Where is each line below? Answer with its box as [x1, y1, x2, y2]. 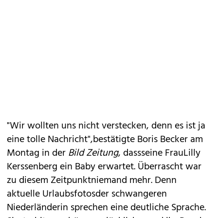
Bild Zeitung [68, 145, 118, 161]
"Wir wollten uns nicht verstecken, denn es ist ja [7, 118, 205, 134]
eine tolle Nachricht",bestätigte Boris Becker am [7, 132, 203, 147]
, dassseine [118, 145, 165, 161]
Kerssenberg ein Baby [7, 159, 95, 175]
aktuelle [7, 186, 42, 202]
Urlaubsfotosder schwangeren [42, 186, 167, 202]
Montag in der [7, 145, 68, 161]
